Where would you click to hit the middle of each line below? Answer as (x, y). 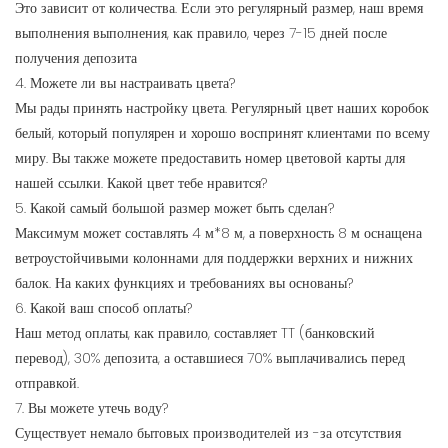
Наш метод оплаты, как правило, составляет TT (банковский (195, 333)
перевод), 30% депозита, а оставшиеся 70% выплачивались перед (210, 358)
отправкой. (47, 383)
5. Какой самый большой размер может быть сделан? (174, 208)
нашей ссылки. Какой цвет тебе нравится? (141, 183)
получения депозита (76, 58)
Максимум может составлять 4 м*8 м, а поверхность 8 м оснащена (218, 233)
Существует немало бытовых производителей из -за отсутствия (208, 433)
